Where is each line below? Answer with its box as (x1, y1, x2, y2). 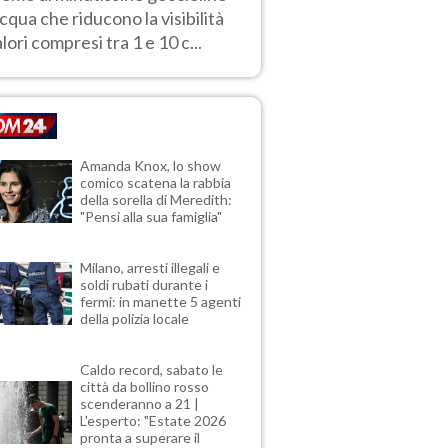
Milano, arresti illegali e (80, 259, 221, 277)
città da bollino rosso (80, 378, 210, 396)
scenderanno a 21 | (80, 395, 200, 413)
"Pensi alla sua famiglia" (80, 208, 223, 226)
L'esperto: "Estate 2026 (80, 412, 227, 430)
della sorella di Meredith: (80, 191, 233, 209)
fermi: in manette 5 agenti (80, 293, 242, 311)
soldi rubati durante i (80, 276, 209, 294)
